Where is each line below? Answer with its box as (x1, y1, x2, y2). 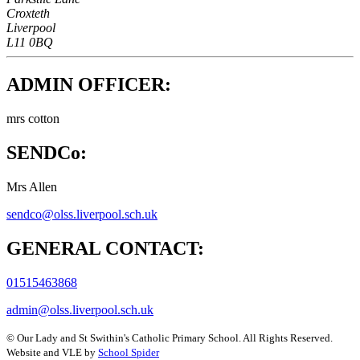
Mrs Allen (6, 179, 57, 194)
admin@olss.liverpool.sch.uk (6, 302, 153, 317)
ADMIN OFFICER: (6, 74, 171, 96)
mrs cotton (6, 112, 59, 126)
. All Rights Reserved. (239, 331, 333, 344)
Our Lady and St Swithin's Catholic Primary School (17, 331, 239, 344)
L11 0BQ (6, 35, 53, 50)
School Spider (98, 346, 159, 358)
